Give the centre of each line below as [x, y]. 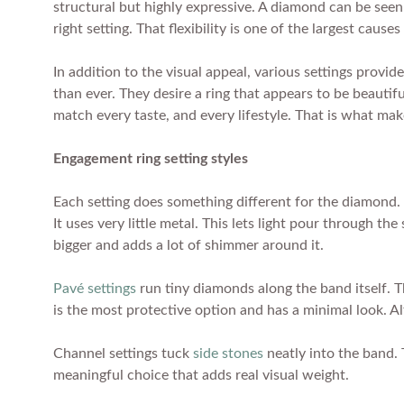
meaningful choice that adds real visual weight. [201, 376]
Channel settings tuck [123, 354]
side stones [228, 354]
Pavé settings [95, 289]
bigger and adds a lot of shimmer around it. [188, 246]
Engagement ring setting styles [151, 159]
